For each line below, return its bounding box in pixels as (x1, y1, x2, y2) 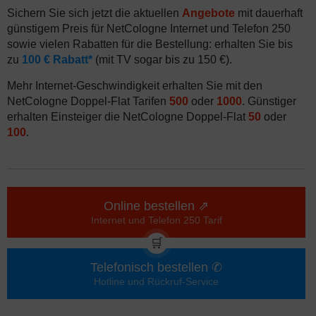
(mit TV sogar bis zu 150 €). (92, 54, 232, 66)
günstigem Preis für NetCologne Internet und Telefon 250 (7, 23, 291, 35)
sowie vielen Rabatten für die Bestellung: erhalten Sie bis (7, 38, 293, 50)
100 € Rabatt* (22, 54, 92, 66)
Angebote (182, 7, 235, 19)
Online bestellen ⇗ (104, 199, 209, 213)
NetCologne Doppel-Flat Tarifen (7, 95, 169, 107)
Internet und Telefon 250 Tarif (90, 214, 222, 226)
